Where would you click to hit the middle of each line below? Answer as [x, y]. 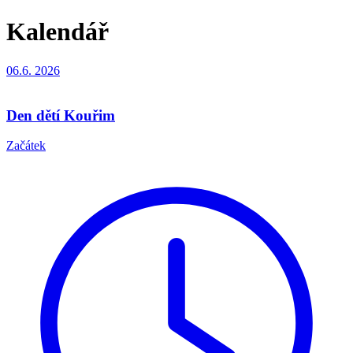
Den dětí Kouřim [61, 115]
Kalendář [58, 32]
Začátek [26, 146]
